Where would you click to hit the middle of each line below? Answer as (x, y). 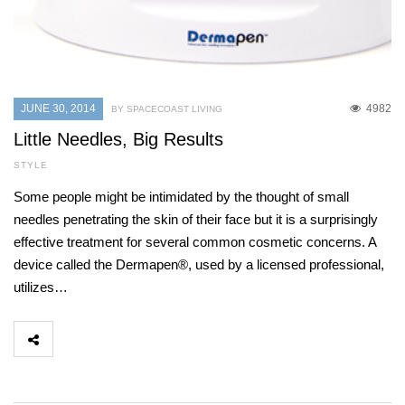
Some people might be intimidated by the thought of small (181, 197)
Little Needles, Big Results (118, 140)
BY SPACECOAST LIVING (167, 109)
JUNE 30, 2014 (58, 109)
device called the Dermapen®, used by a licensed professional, (199, 265)
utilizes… (41, 287)
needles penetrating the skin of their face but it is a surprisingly (196, 220)
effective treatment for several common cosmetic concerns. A (195, 242)
